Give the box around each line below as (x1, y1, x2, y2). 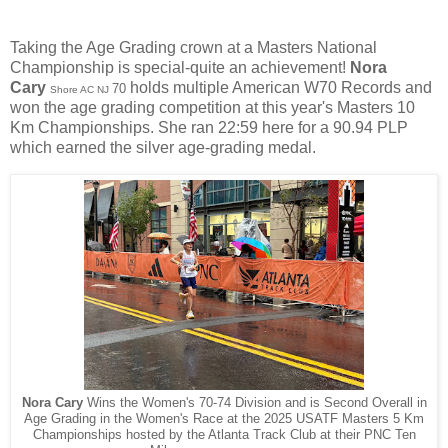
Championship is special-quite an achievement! (10, 59, 350, 77)
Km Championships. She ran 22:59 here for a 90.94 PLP (10, 119, 408, 137)
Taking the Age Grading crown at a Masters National (10, 39, 377, 57)
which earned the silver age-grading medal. (10, 139, 320, 157)
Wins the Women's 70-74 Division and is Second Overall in (82, 395, 427, 410)
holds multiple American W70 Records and (126, 79, 432, 97)
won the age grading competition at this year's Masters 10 (10, 99, 415, 117)
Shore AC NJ (50, 84, 112, 96)
